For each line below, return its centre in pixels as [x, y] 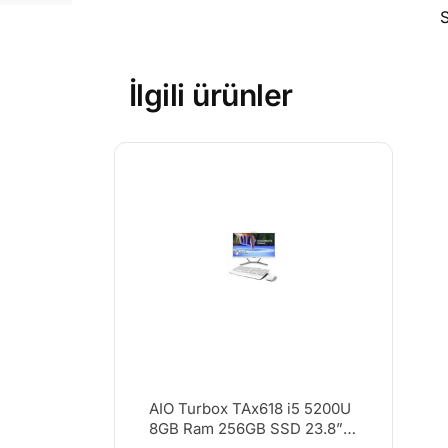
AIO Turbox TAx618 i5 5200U [249, 409]
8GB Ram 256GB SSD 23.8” [245, 429]
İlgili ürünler [210, 95]
